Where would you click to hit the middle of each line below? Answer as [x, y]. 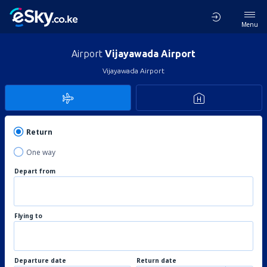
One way [41, 152]
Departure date [40, 260]
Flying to [28, 216]
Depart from [35, 171]
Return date [156, 260]
